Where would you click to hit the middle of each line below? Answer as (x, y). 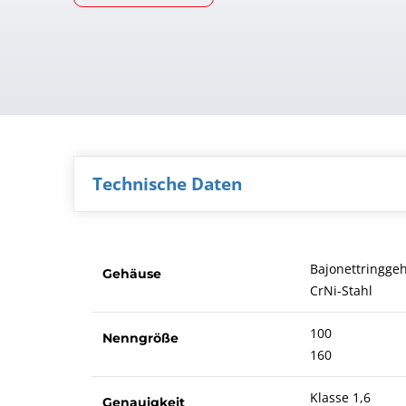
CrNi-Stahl (341, 291)
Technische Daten (167, 184)
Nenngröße (140, 338)
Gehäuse (131, 274)
